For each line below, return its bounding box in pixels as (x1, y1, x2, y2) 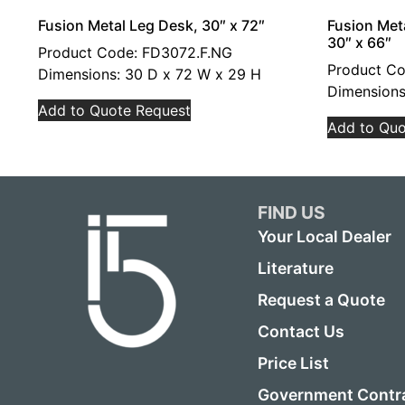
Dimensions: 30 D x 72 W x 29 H (38, 65, 261, 83)
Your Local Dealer (258, 227, 392, 247)
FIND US (258, 202, 326, 223)
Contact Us (258, 322, 345, 342)
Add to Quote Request (38, 101, 191, 119)
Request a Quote (258, 290, 386, 310)
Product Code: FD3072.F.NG (38, 43, 232, 61)
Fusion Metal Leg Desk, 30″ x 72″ (38, 16, 265, 34)
